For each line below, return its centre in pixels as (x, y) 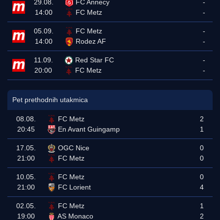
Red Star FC (94, 60)
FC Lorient (74, 187)
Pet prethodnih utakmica (50, 100)
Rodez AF (91, 41)
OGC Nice (74, 148)
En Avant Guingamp (89, 129)
